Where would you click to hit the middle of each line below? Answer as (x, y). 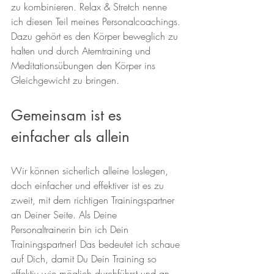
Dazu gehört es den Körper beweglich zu (96, 36)
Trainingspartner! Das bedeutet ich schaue (97, 244)
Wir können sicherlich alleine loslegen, (91, 171)
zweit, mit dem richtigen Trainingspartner (94, 200)
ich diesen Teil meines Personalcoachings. (97, 22)
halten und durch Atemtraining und (82, 51)
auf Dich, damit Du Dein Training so (85, 259)
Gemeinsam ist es (68, 116)
